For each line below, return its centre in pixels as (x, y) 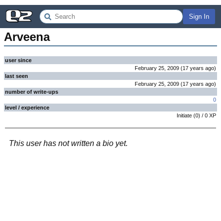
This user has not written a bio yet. (68, 143)
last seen (17, 76)
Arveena (27, 37)
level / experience (27, 108)
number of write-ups (32, 92)
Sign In (199, 17)
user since (18, 60)
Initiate (184, 115)
